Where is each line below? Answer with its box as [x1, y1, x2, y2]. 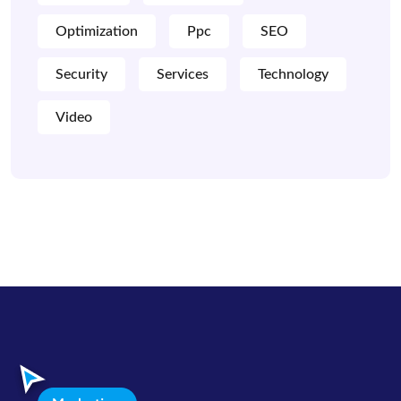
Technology [258, 67, 328, 81]
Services [157, 67, 209, 81]
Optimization [55, 24, 138, 38]
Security [55, 67, 107, 81]
